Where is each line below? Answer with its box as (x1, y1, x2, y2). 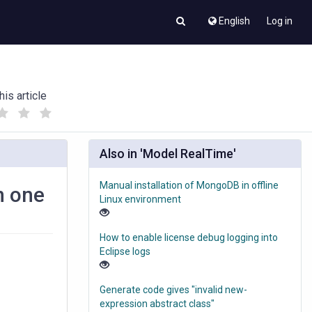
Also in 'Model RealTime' (100, 146, 236, 162)
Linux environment (100, 194, 181, 205)
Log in (267, 15, 292, 26)
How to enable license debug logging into (100, 232, 278, 244)
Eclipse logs (100, 246, 150, 258)
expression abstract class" (100, 298, 214, 310)
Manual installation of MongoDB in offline (100, 180, 279, 192)
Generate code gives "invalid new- (100, 284, 247, 296)
